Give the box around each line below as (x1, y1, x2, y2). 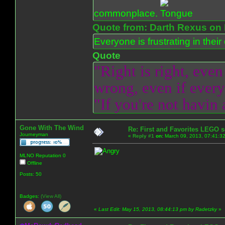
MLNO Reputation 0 (20, 152, 66, 158)
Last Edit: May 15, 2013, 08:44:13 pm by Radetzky (98, 206, 217, 212)
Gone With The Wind (20, 124, 84, 132)
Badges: (20, 193, 41, 199)
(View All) (41, 193, 61, 199)
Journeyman (20, 131, 48, 137)
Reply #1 (133, 133, 154, 139)
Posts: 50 (20, 171, 42, 177)
